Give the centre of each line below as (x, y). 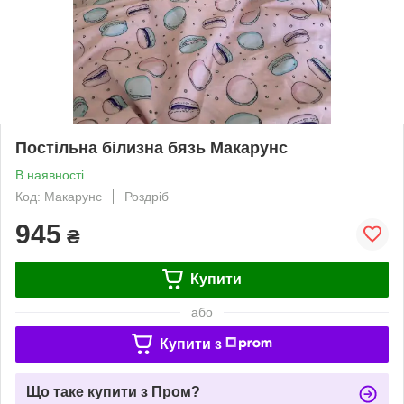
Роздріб (147, 196)
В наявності (50, 174)
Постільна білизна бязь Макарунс (151, 147)
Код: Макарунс (59, 196)
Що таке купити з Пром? (113, 391)
